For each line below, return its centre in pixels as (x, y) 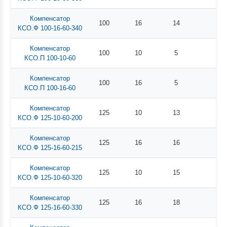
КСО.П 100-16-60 (50, 88)
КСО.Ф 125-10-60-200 (50, 118)
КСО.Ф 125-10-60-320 (50, 177)
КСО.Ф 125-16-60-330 (50, 207)
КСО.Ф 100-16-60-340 (50, 28)
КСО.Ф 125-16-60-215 (50, 147)
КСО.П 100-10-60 (50, 58)
